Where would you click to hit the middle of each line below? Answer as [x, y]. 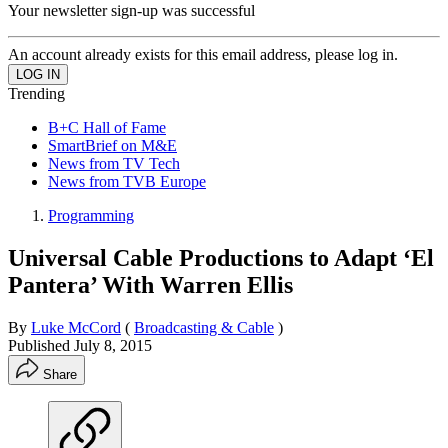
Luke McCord [76, 327]
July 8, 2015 [113, 345]
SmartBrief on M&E [112, 145]
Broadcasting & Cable [204, 327]
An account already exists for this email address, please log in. [203, 54]
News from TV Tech [114, 163]
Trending [36, 93]
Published [41, 345]
